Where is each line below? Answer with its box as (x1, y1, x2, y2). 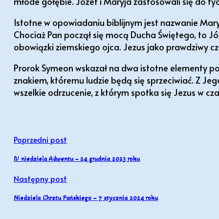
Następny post (14, 173, 67, 184)
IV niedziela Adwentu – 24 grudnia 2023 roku (14, 154, 140, 163)
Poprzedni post (14, 133, 67, 145)
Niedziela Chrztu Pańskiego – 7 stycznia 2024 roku (14, 194, 158, 202)
